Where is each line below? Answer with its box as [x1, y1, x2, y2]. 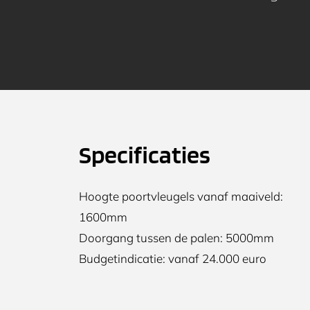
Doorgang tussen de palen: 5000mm [79, 230, 274, 246]
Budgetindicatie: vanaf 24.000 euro [79, 251, 266, 266]
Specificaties [79, 139, 210, 170]
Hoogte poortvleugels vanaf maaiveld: [79, 189, 283, 204]
